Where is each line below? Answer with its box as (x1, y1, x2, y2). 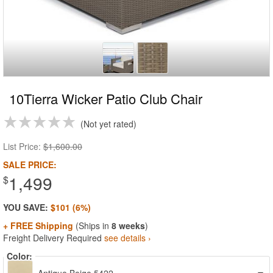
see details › (104, 232, 151, 244)
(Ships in (73, 219, 112, 232)
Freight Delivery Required (3, 232, 104, 244)
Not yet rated (83, 118, 133, 130)
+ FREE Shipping (3, 219, 73, 232)
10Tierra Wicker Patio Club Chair (9, 89, 202, 108)
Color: (7, 250, 32, 262)
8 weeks (112, 219, 145, 232)
